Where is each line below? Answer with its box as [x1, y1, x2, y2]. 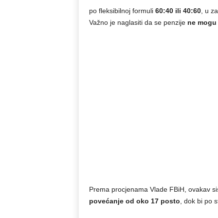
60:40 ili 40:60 [155, 7, 201, 15]
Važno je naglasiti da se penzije [89, 18, 187, 26]
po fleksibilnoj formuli [89, 7, 155, 15]
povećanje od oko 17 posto [89, 197, 180, 205]
